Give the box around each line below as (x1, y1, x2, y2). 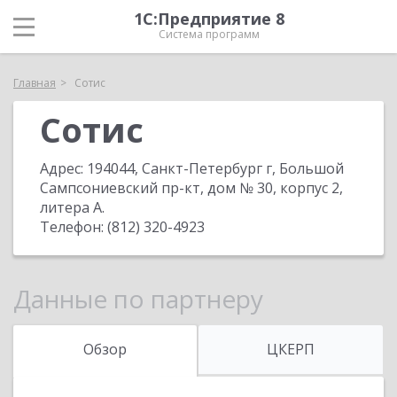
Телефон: (40, 217, 107, 237)
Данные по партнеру (13, 282, 263, 315)
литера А (40, 198, 102, 217)
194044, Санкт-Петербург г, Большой (87, 159, 344, 178)
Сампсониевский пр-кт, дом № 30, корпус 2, (40, 178, 343, 198)
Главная (13, 75, 56, 90)
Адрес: (40, 159, 87, 178)
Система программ (159, 27, 260, 42)
